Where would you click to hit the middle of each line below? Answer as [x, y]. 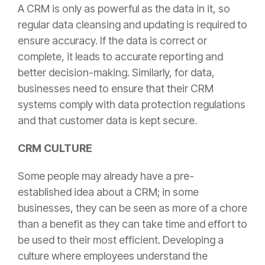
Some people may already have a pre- [106, 176]
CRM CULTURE [55, 148]
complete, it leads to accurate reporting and [120, 56]
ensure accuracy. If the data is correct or [112, 40]
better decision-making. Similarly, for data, [116, 72]
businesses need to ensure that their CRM [116, 88]
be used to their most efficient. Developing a [121, 240]
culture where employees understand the [113, 256]
